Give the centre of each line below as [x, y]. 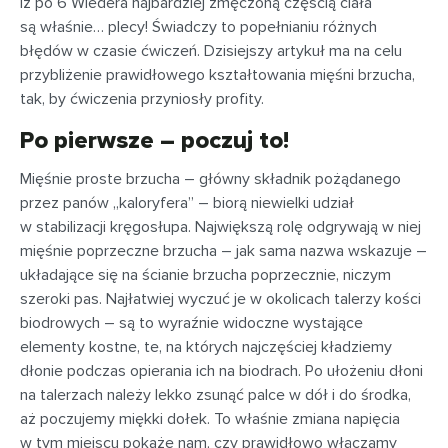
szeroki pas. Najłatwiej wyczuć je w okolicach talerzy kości [220, 299]
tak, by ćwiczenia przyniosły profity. [142, 99]
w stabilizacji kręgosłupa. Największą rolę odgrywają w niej [220, 227]
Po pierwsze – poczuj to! [154, 140]
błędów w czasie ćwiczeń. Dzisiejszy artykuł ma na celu [211, 51]
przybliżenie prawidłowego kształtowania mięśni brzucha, [217, 75]
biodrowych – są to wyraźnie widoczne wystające [191, 323]
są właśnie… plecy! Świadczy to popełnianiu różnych [198, 27]
